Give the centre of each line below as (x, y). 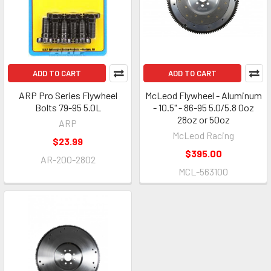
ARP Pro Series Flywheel (68, 95)
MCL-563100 (203, 171)
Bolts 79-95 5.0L (68, 107)
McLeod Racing (203, 135)
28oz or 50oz (203, 119)
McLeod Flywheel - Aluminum (203, 95)
